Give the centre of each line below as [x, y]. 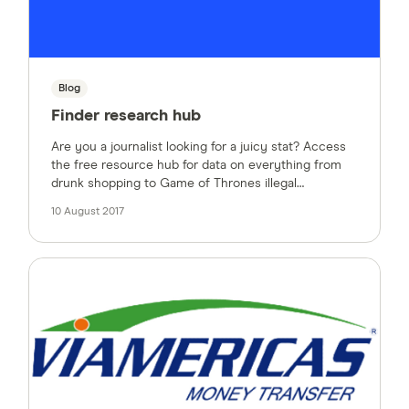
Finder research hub [126, 115]
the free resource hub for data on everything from [196, 165]
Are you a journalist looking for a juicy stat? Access [199, 147]
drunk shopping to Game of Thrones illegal [174, 183]
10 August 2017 [88, 211]
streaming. [81, 201]
